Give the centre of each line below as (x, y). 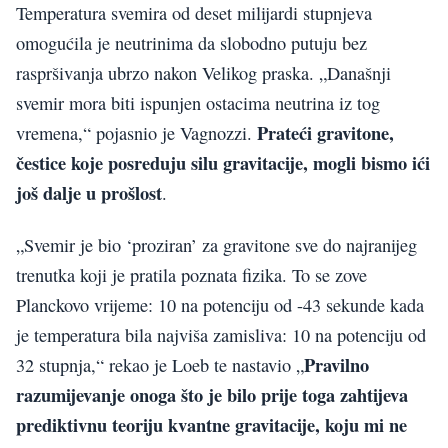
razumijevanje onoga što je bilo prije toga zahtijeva (212, 395)
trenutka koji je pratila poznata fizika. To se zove (191, 275)
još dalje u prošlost (89, 192)
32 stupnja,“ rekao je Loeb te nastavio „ (160, 365)
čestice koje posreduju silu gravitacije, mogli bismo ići (223, 162)
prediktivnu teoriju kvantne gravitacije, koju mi (202, 425)
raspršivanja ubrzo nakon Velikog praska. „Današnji (203, 72)
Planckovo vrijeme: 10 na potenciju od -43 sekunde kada (220, 305)
